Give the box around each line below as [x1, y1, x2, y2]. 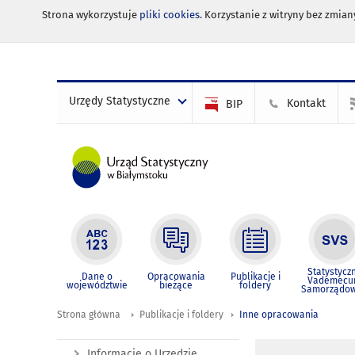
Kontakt [287, 97, 326, 110]
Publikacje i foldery [139, 309, 223, 320]
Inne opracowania [239, 309, 319, 320]
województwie [66, 280, 128, 291]
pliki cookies [139, 9, 200, 21]
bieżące [159, 280, 193, 291]
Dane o [81, 271, 113, 282]
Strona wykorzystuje [41, 9, 139, 21]
